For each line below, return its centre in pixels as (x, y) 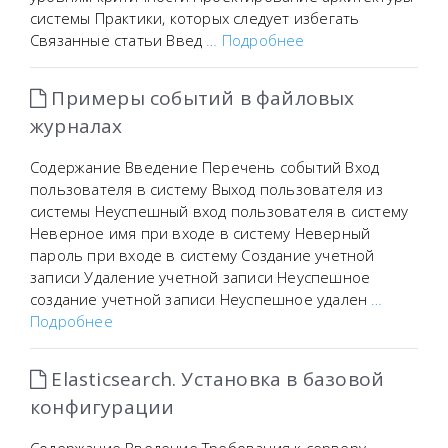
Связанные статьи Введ (118, 40)
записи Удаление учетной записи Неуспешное (200, 277)
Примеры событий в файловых (200, 98)
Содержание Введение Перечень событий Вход (205, 167)
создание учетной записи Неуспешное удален (201, 299)
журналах (76, 126)
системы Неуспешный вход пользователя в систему (219, 211)
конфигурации (102, 407)
